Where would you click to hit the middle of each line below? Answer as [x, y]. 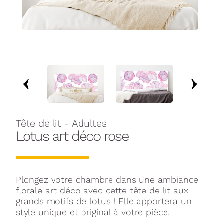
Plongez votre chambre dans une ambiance [107, 180]
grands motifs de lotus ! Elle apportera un [104, 201]
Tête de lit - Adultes [61, 124]
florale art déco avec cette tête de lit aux [102, 191]
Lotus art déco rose [72, 136]
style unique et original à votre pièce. [93, 212]
